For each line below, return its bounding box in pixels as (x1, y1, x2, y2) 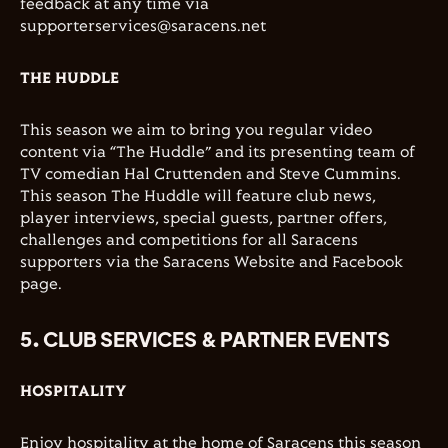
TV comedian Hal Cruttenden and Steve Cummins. (20, 166, 401, 183)
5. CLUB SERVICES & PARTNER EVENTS (20, 326, 390, 351)
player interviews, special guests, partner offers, (20, 210, 387, 227)
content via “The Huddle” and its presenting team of (20, 144, 415, 161)
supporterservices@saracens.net (20, 18, 266, 35)
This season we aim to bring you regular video (20, 122, 372, 139)
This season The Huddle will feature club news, (20, 188, 376, 205)
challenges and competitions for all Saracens (20, 232, 358, 249)
